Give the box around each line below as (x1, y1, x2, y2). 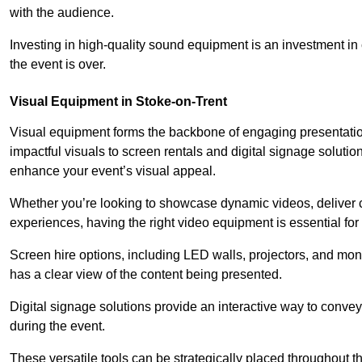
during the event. (10, 318, 105, 333)
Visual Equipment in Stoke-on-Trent (10, 94, 227, 108)
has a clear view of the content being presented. (10, 267, 282, 281)
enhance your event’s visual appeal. (10, 163, 216, 178)
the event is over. (10, 57, 106, 71)
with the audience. (10, 5, 114, 19)
